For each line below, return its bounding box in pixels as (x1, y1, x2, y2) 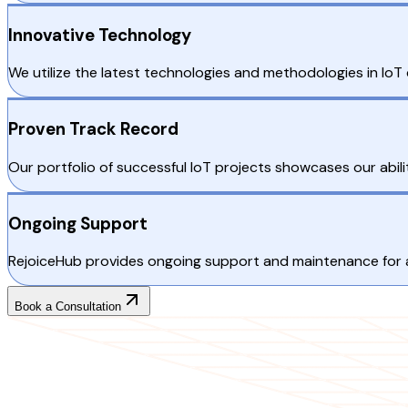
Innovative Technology (8, 23, 191, 46)
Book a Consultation (15, 300, 121, 314)
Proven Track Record (8, 117, 178, 141)
